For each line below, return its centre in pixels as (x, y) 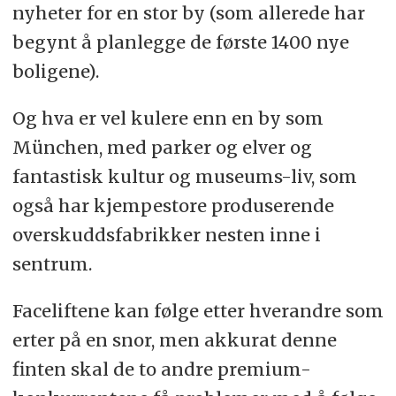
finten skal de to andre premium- (161, 369)
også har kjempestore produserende (173, 205)
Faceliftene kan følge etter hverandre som (198, 310)
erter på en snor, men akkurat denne (174, 339)
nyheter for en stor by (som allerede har (188, 13)
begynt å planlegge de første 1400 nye (180, 42)
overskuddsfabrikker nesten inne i (166, 234)
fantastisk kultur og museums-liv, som (184, 176)
